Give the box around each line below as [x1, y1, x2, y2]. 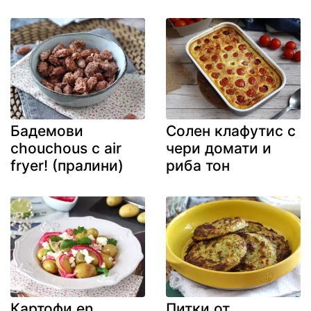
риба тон [166, 156, 230, 174]
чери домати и [166, 139, 271, 157]
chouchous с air [10, 139, 121, 157]
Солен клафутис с [166, 121, 296, 140]
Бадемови [10, 121, 83, 140]
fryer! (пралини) [10, 156, 124, 174]
